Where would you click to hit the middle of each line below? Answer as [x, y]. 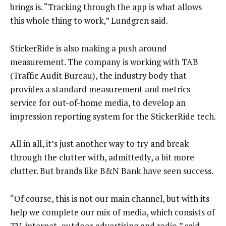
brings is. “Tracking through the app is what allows [106, 7]
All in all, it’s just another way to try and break [99, 144]
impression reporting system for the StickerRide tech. [113, 116]
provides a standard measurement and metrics [100, 89]
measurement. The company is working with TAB [104, 62]
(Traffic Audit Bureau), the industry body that [98, 75]
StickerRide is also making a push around [89, 48]
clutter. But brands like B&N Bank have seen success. [112, 171]
